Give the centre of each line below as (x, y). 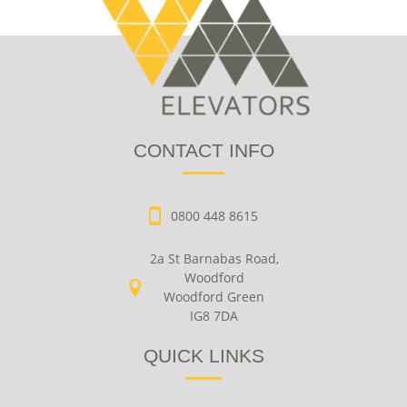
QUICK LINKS (203, 356)
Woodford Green (214, 297)
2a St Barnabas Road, (214, 259)
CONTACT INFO (203, 151)
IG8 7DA (214, 316)
